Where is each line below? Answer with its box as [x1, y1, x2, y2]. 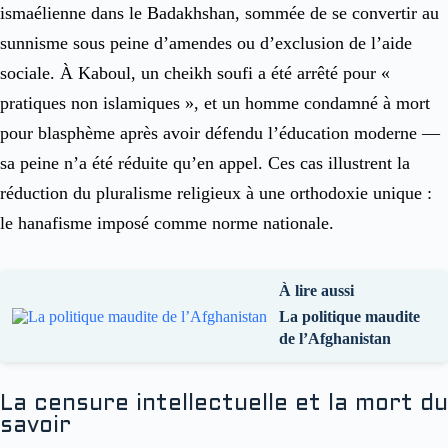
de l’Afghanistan [279, 330, 391, 348]
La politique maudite [279, 308, 420, 326]
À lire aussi [279, 282, 354, 300]
